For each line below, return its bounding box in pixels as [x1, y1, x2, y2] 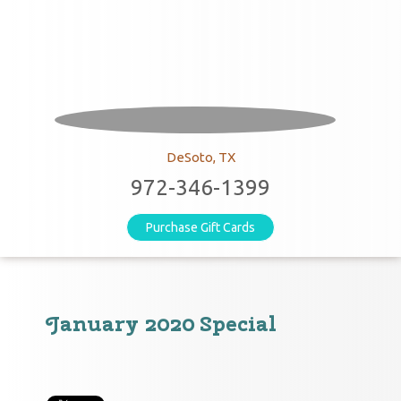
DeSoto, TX [166, 149, 235, 165]
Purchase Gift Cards [146, 220, 255, 235]
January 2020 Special [47, 309, 277, 337]
